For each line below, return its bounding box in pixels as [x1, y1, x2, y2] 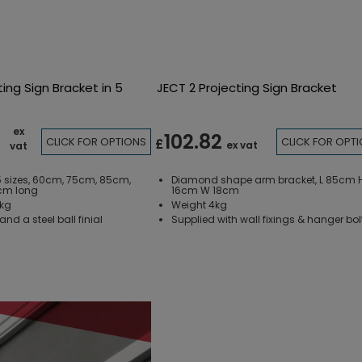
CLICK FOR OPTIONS [45, 134, 146, 150]
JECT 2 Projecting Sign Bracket [156, 78, 337, 96]
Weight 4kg [170, 197, 227, 212]
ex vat [225, 138, 258, 153]
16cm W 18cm [170, 183, 242, 197]
